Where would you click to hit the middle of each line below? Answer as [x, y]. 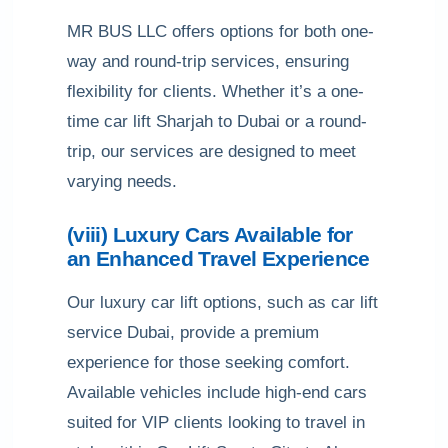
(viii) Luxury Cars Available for [210, 234]
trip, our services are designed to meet [211, 151]
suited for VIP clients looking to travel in [216, 422]
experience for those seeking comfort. [208, 362]
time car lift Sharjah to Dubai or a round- [217, 121]
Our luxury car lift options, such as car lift [222, 302]
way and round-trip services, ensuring [208, 61]
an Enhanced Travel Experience [218, 258]
